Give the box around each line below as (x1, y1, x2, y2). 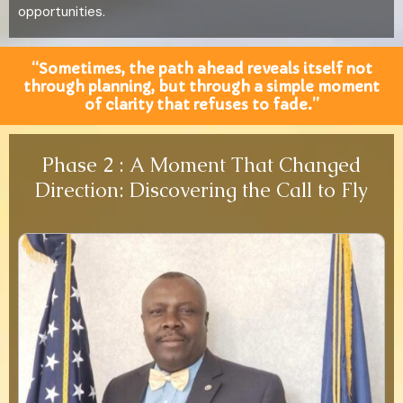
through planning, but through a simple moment (23, 76, 380, 95)
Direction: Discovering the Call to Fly (35, 177, 368, 204)
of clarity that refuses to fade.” (84, 94, 319, 113)
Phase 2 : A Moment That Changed (41, 152, 362, 179)
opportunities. (18, 3, 105, 22)
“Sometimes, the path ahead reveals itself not (31, 58, 372, 77)
